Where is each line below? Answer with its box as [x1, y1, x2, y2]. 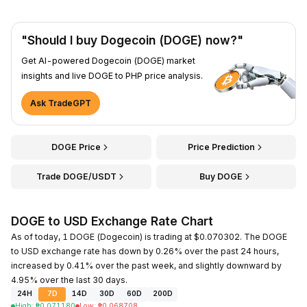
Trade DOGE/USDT [36, 171, 116, 182]
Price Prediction [187, 141, 255, 152]
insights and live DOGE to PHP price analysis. [21, 70, 203, 81]
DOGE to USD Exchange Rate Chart [11, 213, 213, 228]
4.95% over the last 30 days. [11, 274, 127, 285]
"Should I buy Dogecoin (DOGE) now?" [21, 32, 243, 47]
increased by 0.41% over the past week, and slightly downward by [11, 260, 282, 271]
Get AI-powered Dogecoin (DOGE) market [21, 55, 195, 66]
